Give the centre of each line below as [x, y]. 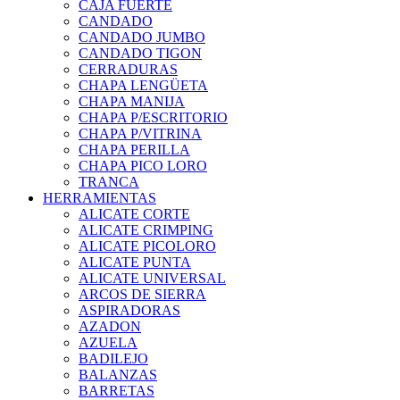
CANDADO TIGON [140, 54]
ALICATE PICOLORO [147, 246]
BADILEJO [113, 359]
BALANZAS [118, 375]
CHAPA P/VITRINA [140, 134]
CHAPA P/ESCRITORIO [153, 118]
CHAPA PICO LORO [143, 166]
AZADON [110, 327]
